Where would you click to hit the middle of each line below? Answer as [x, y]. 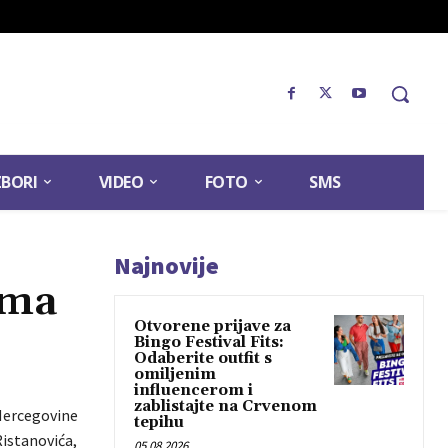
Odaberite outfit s [203, 359]
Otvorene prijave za [212, 327]
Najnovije [166, 266]
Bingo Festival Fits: [209, 343]
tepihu [159, 423]
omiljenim [175, 375]
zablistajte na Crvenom [225, 407]
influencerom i [193, 391]
